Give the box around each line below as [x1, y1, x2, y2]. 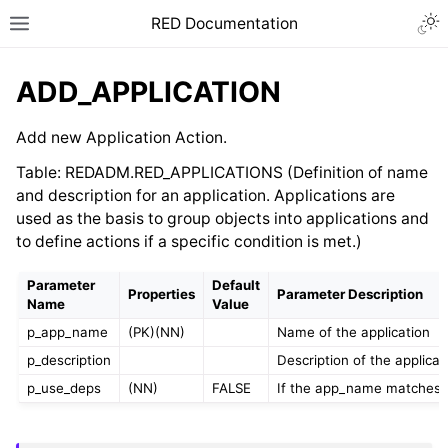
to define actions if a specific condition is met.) [15, 231, 362, 251]
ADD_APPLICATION [15, 75, 281, 110]
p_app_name [26, 323, 108, 340]
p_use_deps [26, 379, 101, 396]
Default [211, 276, 260, 293]
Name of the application [276, 323, 430, 340]
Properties [127, 285, 195, 302]
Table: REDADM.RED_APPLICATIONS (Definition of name [15, 162, 428, 182]
